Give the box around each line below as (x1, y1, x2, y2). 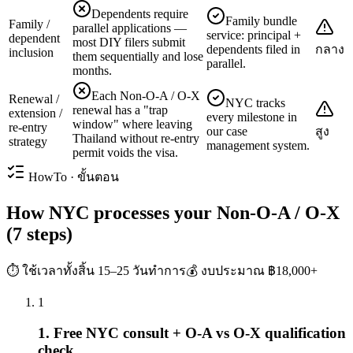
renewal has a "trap (72, 103, 168, 117)
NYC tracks (225, 96, 285, 110)
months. (72, 64, 112, 78)
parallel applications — (72, 21, 187, 35)
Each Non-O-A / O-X (91, 89, 200, 103)
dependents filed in (206, 43, 300, 57)
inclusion (9, 46, 54, 60)
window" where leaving (72, 117, 192, 132)
